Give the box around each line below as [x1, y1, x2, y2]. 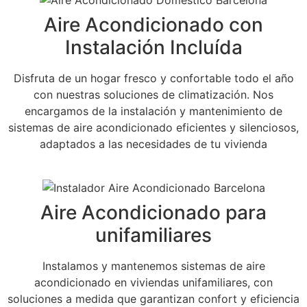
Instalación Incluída [64, 35, 243, 59]
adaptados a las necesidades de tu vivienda [40, 136, 267, 151]
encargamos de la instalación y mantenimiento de [25, 103, 282, 118]
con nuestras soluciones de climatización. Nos [34, 87, 273, 101]
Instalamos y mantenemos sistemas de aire [42, 258, 265, 273]
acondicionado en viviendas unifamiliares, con [34, 275, 273, 289]
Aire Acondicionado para [40, 200, 267, 224]
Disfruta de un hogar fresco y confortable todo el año [13, 71, 294, 85]
